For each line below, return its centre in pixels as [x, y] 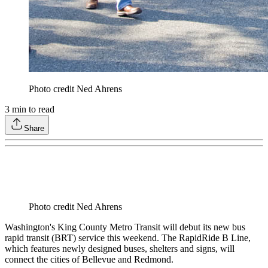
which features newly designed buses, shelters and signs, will [120, 249]
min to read [32, 109]
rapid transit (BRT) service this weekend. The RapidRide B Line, [128, 238]
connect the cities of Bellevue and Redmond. [89, 260]
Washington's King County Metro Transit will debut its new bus [125, 227]
